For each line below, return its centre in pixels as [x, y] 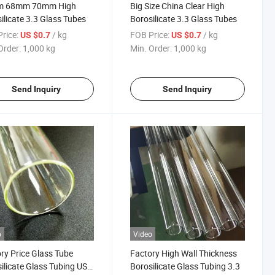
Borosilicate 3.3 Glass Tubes [183, 19]
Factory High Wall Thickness [183, 254]
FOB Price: [149, 35]
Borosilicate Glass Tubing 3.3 [185, 266]
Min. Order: [151, 48]
